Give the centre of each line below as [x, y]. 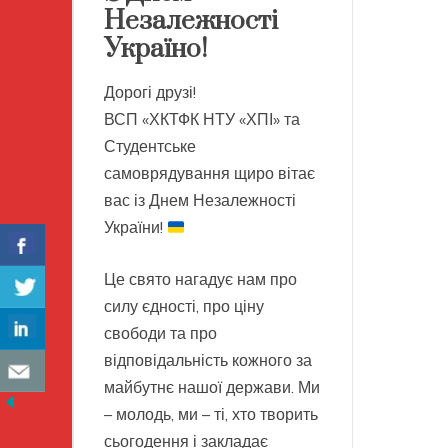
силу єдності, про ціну [184, 306]
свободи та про [160, 333]
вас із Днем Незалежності [200, 200]
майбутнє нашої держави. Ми [212, 387]
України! [135, 227]
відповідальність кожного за [208, 360]
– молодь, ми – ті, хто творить [211, 414]
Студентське [150, 146]
